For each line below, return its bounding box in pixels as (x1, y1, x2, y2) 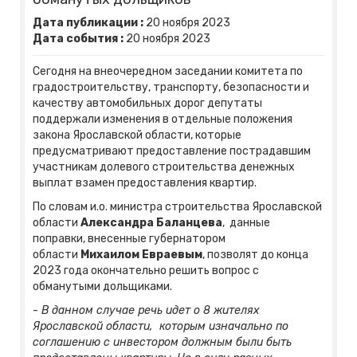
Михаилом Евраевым (80, 248, 202, 262)
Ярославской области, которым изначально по (33, 320, 288, 334)
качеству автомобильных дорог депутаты (33, 96, 262, 111)
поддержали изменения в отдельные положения (33, 112, 292, 127)
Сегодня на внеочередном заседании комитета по (33, 65, 303, 79)
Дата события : (33, 32, 124, 46)
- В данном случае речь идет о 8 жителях (33, 304, 260, 318)
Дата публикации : (33, 16, 143, 30)
